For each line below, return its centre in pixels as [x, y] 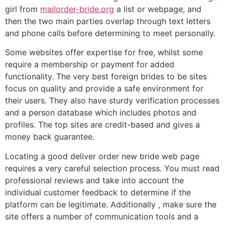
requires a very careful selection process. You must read [112, 168]
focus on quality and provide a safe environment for [104, 89]
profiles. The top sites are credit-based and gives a [102, 125]
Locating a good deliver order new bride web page [102, 156]
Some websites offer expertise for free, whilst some [104, 52]
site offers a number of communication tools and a [102, 216]
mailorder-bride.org [77, 9]
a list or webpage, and [158, 9]
